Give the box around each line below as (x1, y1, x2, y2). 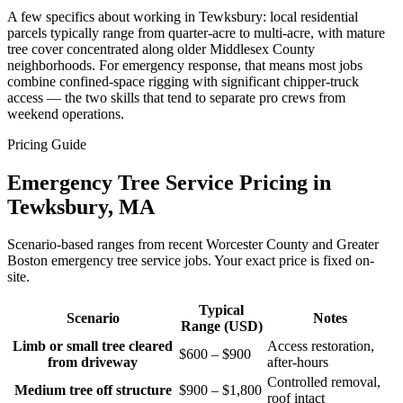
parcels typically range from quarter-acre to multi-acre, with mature (7, 24, 385, 40)
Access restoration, (267, 338, 374, 354)
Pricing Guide (7, 136, 86, 152)
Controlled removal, (267, 374, 381, 390)
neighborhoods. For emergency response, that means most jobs (7, 57, 363, 73)
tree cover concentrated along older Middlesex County (7, 40, 315, 57)
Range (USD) (180, 318, 263, 335)
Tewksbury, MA (7, 194, 155, 219)
